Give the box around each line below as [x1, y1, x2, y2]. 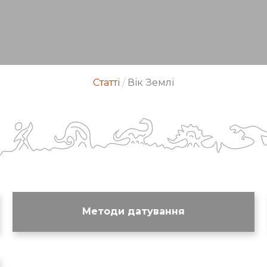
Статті [93, 77, 120, 88]
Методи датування [82, 206, 185, 217]
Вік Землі [128, 77, 174, 88]
